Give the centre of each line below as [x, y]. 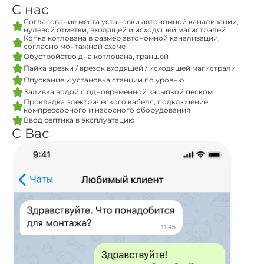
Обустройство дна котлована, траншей [96, 56]
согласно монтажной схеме [75, 46]
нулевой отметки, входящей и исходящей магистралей [125, 30]
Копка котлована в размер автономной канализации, [122, 38]
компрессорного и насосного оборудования [107, 110]
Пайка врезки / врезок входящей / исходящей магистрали [130, 68]
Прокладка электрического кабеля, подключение [116, 102]
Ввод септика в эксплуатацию [79, 120]
